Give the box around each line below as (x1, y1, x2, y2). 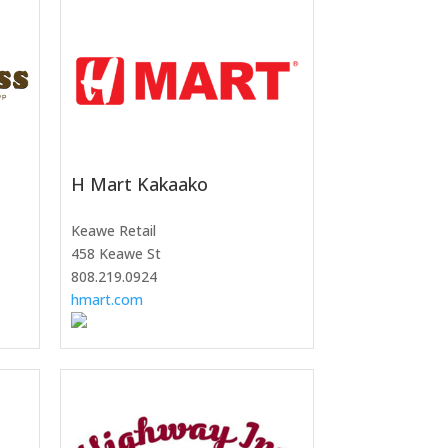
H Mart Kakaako (70, 172, 208, 197)
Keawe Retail (70, 221, 156, 241)
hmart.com (70, 290, 143, 310)
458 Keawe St (70, 244, 161, 264)
